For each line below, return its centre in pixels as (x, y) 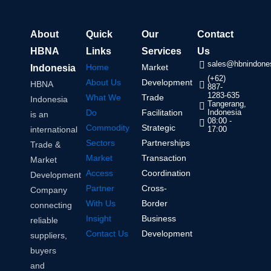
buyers (43, 251)
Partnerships (166, 143)
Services (162, 51)
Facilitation (162, 113)
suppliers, (49, 236)
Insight (99, 219)
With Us (101, 204)
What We (103, 98)
